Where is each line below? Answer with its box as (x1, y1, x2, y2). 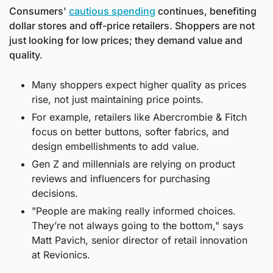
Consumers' (9, 5, 69, 17)
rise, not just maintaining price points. (32, 93, 204, 105)
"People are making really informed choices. (32, 205, 236, 217)
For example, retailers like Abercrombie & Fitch (32, 111, 247, 123)
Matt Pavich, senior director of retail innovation (32, 234, 247, 246)
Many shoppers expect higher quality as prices (32, 79, 246, 91)
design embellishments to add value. (32, 140, 199, 152)
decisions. (32, 187, 78, 199)
